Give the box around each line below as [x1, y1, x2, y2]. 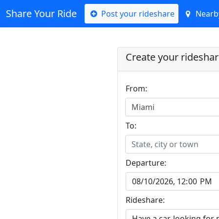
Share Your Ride [6, 7, 77, 20]
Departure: [126, 157, 166, 168]
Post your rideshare [99, 8, 175, 19]
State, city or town [131, 139, 198, 150]
